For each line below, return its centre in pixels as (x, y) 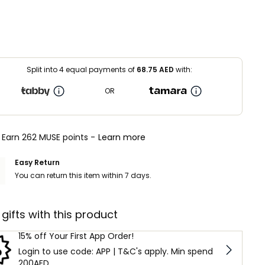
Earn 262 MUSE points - (49, 138)
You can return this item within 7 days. (83, 175)
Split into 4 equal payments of (82, 69)
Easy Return (37, 162)
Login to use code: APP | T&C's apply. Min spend (115, 251)
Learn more (122, 138)
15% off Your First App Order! (76, 236)
